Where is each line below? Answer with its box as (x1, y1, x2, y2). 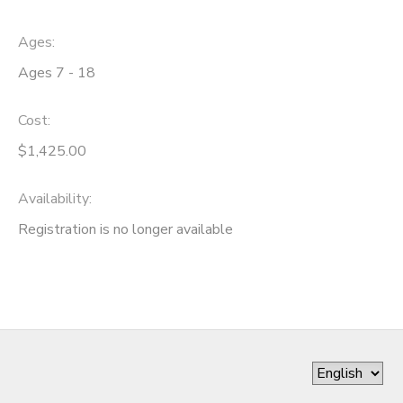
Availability (18, 188, 89, 209)
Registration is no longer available (18, 219, 233, 239)
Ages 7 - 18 (18, 62, 95, 83)
